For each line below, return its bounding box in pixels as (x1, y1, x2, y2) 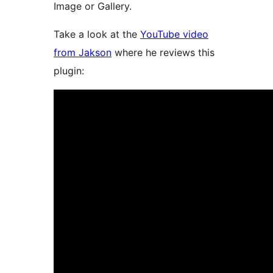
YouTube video (140, 28, 208, 41)
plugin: (54, 65, 84, 77)
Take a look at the (54, 28, 140, 41)
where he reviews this (112, 46, 214, 59)
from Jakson (54, 46, 112, 59)
